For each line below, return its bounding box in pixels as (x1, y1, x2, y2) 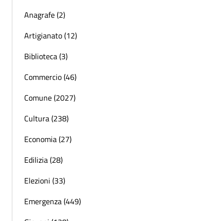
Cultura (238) (24, 112, 69, 125)
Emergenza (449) (24, 195, 81, 208)
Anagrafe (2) (24, 9, 65, 21)
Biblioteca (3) (24, 50, 68, 63)
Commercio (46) (24, 71, 76, 83)
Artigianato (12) (24, 30, 77, 42)
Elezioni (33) (24, 175, 65, 187)
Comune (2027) (24, 92, 75, 104)
